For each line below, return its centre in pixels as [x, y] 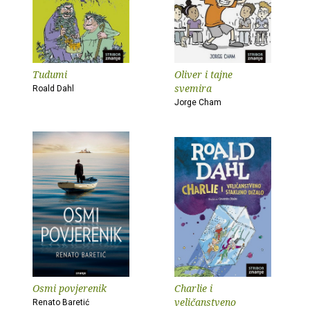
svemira [193, 88]
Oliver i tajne [203, 74]
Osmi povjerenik [70, 288]
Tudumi [50, 74]
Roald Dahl [53, 89]
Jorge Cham [198, 102]
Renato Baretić [61, 302]
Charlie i [193, 288]
